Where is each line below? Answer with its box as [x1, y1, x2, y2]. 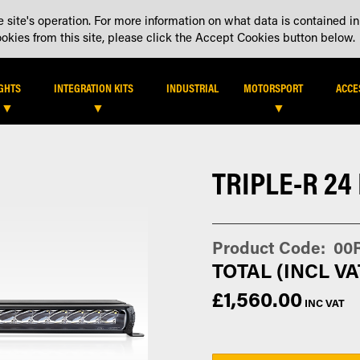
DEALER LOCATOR [219, 12, 307, 25]
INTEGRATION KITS [54, 80, 134, 96]
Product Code [212, 236, 321, 260]
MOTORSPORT [243, 80, 304, 96]
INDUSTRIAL [166, 80, 219, 96]
